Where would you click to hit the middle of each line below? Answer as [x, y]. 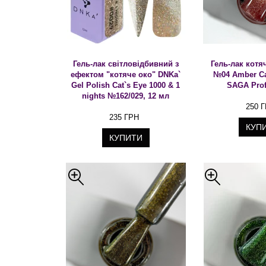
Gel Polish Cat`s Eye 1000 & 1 [126, 85]
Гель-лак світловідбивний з [126, 64]
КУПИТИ [126, 138]
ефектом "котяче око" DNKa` [126, 75]
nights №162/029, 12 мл [126, 96]
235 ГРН [124, 117]
